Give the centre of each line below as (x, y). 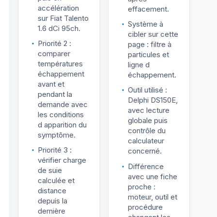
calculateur (146, 141)
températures (60, 63)
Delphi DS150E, (153, 100)
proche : (141, 186)
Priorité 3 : (55, 150)
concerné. (145, 151)
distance (52, 191)
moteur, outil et (152, 197)
